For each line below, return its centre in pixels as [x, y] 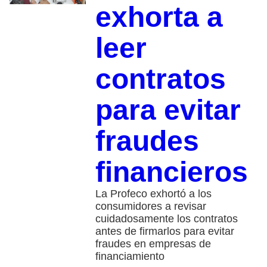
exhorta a [159, 17]
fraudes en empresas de [153, 244]
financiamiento [130, 257]
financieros [171, 172]
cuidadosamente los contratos [166, 219]
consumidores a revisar [150, 207]
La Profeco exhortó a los [153, 194]
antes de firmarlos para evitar [164, 232]
